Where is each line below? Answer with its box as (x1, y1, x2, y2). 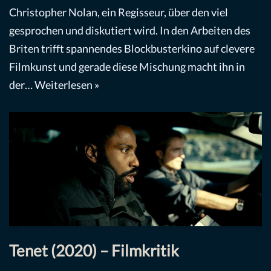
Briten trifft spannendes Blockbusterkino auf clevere (9, 41, 255, 55)
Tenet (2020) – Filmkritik (9, 241, 179, 261)
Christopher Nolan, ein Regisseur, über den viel (9, 5, 228, 19)
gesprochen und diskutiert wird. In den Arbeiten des (9, 23, 250, 37)
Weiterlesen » (34, 77, 99, 91)
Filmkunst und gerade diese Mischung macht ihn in (9, 59, 245, 73)
